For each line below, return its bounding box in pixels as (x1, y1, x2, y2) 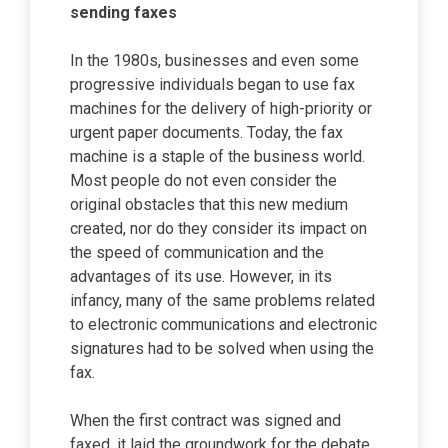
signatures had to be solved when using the (70, 339, 374, 358)
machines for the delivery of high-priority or (70, 99, 372, 118)
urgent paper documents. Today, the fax (70, 123, 343, 142)
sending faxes (70, 3, 177, 22)
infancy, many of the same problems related (70, 291, 375, 310)
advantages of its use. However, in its (70, 267, 332, 286)
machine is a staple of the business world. (70, 147, 365, 166)
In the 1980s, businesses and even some (70, 51, 359, 70)
